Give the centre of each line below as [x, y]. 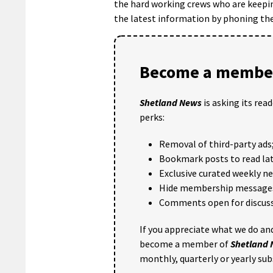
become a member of [185, 244]
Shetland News [171, 103]
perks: [152, 117]
